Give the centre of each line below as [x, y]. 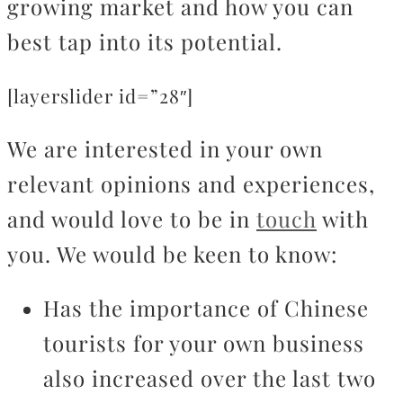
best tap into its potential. [148, 41]
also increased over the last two [210, 378]
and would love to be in [132, 219]
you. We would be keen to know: [175, 254]
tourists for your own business [204, 343]
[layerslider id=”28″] [100, 95]
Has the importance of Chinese [206, 308]
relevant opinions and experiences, [191, 184]
